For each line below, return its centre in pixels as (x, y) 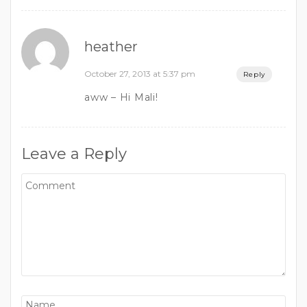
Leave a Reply (74, 153)
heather (111, 46)
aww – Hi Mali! (121, 97)
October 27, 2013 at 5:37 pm (140, 73)
